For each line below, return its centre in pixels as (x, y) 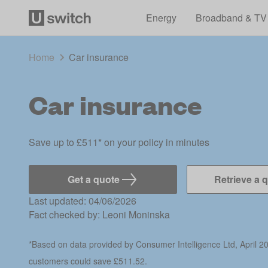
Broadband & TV (231, 17)
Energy (161, 17)
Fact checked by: (66, 214)
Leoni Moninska (136, 214)
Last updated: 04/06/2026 (83, 201)
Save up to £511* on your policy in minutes (119, 142)
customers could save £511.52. (88, 261)
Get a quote (93, 179)
